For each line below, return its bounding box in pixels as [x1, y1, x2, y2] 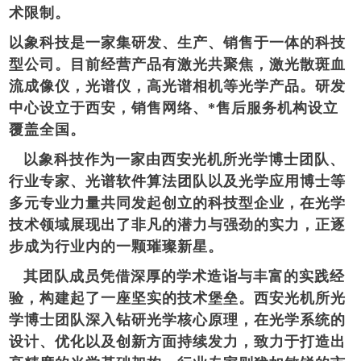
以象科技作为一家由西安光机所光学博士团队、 [9, 151, 346, 168]
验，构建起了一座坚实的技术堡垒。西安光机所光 [9, 289, 346, 306]
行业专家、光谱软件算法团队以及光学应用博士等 [9, 172, 346, 189]
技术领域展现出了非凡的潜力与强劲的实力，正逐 [9, 216, 346, 233]
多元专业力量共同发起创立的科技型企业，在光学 [9, 194, 346, 211]
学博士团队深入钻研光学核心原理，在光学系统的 [9, 311, 346, 328]
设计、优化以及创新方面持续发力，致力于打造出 [9, 333, 346, 350]
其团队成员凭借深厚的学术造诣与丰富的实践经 [9, 268, 346, 284]
